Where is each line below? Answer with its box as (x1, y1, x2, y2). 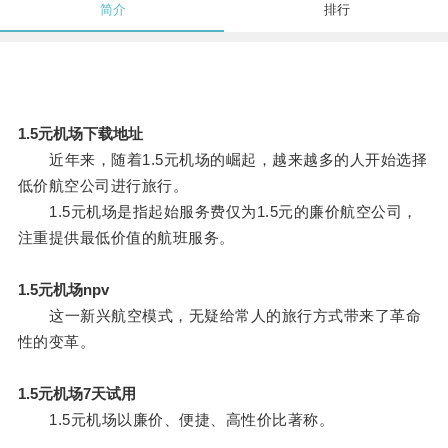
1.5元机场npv (17, 281, 109, 299)
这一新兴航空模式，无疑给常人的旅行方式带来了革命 (17, 307, 422, 325)
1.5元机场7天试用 (17, 385, 136, 403)
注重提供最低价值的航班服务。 (17, 229, 235, 247)
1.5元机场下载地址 (17, 125, 143, 143)
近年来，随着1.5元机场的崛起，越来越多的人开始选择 (17, 151, 428, 169)
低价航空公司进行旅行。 (17, 177, 189, 195)
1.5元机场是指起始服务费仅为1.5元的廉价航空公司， (17, 203, 418, 221)
